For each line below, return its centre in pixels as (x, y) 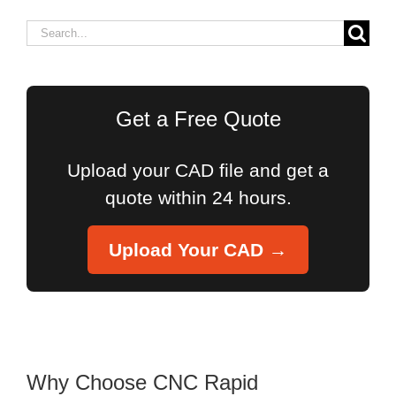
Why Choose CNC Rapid (142, 382)
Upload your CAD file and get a (198, 170)
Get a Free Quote (198, 118)
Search (56, 30)
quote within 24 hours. (198, 197)
